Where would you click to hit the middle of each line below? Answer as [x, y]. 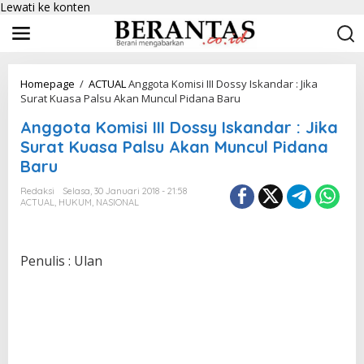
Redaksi [37, 191]
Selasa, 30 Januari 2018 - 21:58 [125, 191]
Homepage [48, 84]
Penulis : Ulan [61, 261]
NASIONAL [117, 202]
